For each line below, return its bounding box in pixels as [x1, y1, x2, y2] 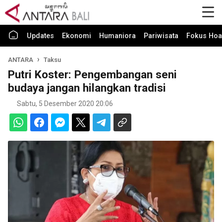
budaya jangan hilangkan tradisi [8, 81, 166, 94]
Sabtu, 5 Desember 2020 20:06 [17, 100, 113, 108]
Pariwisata [144, 32, 178, 40]
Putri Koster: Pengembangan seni [8, 68, 177, 81]
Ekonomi [62, 32, 91, 40]
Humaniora [99, 32, 136, 40]
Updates [27, 32, 54, 40]
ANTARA [8, 56, 35, 63]
